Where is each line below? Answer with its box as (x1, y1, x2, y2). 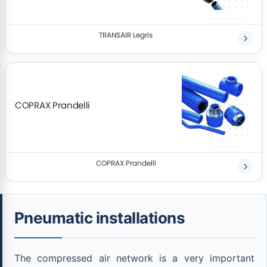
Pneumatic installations (14, 209, 185, 227)
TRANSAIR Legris (99, 30, 153, 40)
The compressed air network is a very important (14, 252, 254, 264)
